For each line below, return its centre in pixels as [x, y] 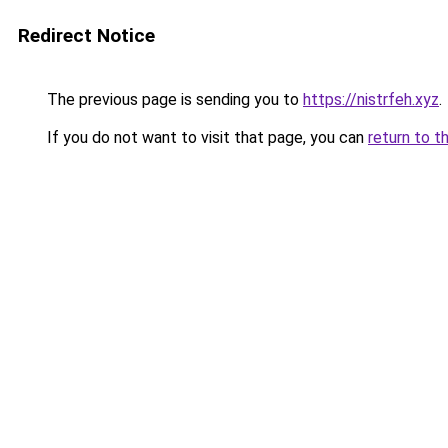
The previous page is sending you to [173, 99]
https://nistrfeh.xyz [371, 99]
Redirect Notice [86, 35]
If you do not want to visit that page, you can [205, 137]
